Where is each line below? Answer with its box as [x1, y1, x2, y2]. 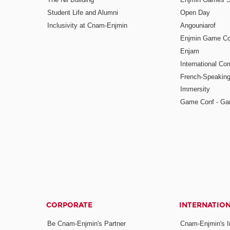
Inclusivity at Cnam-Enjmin [47, 22, 128, 30]
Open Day [180, 9, 210, 17]
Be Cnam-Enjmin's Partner [47, 220, 126, 228]
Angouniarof [180, 22, 216, 30]
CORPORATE [46, 201, 93, 210]
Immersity [180, 85, 210, 93]
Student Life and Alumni [47, 9, 119, 17]
